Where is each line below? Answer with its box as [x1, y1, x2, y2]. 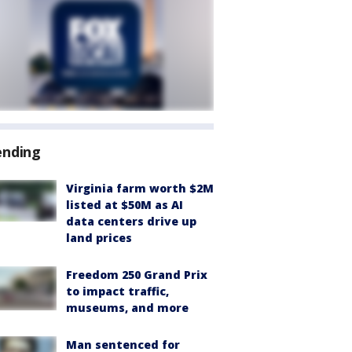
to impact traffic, [66, 284, 169, 299]
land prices [66, 230, 132, 245]
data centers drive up [66, 214, 196, 229]
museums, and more [66, 300, 189, 315]
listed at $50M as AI [66, 197, 183, 212]
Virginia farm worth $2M [66, 181, 214, 196]
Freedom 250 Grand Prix [66, 267, 207, 282]
